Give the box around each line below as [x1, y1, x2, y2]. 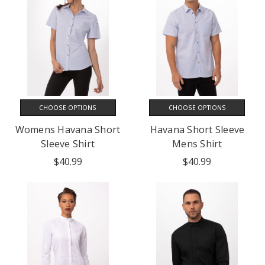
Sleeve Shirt [41, 137, 95, 150]
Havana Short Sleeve [150, 122, 245, 136]
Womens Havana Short [15, 122, 121, 136]
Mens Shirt [172, 137, 222, 150]
